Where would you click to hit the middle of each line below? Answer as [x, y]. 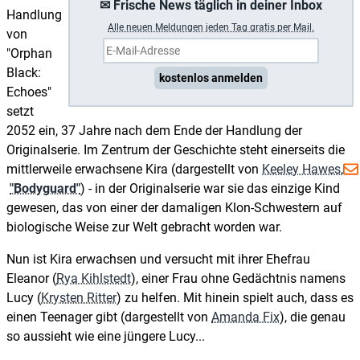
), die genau [313, 317]
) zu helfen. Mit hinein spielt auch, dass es [235, 297]
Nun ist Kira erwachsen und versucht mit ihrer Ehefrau [158, 259]
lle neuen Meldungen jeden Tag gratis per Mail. [214, 27]
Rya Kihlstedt [94, 278]
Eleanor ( [31, 278]
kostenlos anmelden [211, 78]
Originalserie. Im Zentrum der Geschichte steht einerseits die [176, 149]
